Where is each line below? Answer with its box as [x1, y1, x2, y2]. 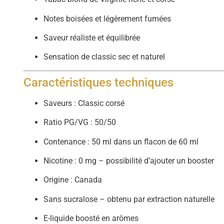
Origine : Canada [43, 175, 102, 185]
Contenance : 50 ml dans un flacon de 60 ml [43, 136, 199, 146]
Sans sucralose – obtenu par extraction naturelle [43, 194, 215, 204]
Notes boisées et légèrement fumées [43, 13, 171, 23]
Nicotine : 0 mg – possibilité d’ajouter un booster [43, 155, 214, 165]
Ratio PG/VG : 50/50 [43, 117, 116, 127]
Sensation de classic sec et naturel [43, 52, 165, 62]
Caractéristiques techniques [23, 75, 174, 89]
